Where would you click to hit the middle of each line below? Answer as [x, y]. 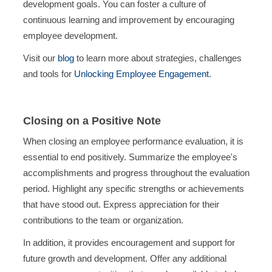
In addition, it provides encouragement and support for [129, 243]
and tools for [48, 74]
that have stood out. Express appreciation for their [121, 204]
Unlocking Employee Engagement [141, 74]
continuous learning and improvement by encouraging [128, 19]
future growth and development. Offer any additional [124, 259]
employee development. [71, 35]
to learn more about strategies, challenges [158, 58]
